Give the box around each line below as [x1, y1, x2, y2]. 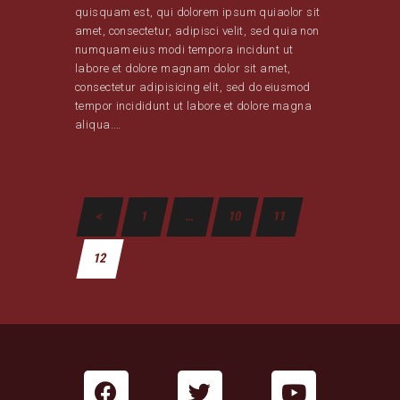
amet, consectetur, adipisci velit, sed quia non [75, 23, 320, 37]
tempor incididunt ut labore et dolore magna [75, 98, 312, 112]
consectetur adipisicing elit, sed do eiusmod [75, 79, 311, 94]
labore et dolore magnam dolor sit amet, [75, 61, 291, 75]
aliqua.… [75, 117, 121, 131]
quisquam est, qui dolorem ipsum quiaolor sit [75, 4, 321, 19]
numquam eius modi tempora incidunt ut [75, 42, 294, 56]
